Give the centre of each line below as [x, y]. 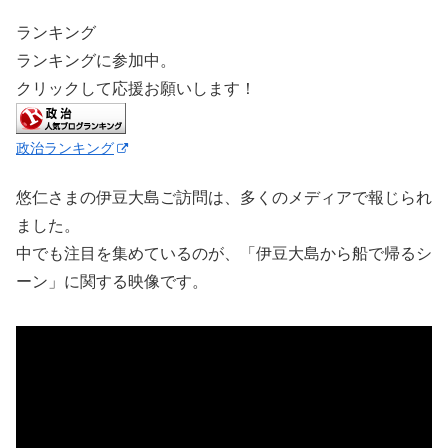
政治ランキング [65, 147]
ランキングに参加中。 [96, 60]
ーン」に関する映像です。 [112, 282]
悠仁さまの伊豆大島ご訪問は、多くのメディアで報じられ [224, 198]
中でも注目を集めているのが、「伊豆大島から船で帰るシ [224, 254]
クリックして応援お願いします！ [136, 88]
